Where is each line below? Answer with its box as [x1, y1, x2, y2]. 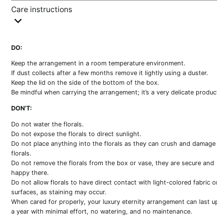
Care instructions [11, 4, 72, 14]
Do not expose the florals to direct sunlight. [11, 130, 141, 138]
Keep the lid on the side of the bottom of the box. [11, 79, 159, 87]
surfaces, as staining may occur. [11, 188, 107, 196]
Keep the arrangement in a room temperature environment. [11, 60, 186, 67]
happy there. [11, 169, 49, 177]
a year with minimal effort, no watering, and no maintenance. [11, 208, 192, 216]
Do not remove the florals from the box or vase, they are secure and [11, 159, 214, 167]
